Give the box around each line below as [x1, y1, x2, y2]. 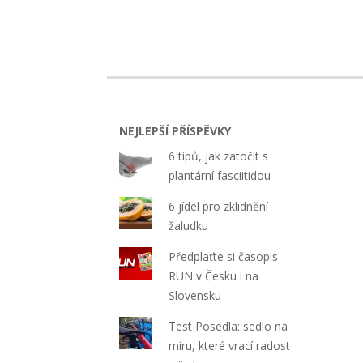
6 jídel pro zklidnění [169, 199, 269, 214]
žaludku [169, 218, 209, 233]
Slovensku [169, 288, 222, 303]
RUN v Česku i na [169, 268, 259, 284]
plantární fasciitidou [169, 168, 271, 183]
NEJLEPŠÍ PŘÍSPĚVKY [119, 123, 231, 139]
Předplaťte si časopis [169, 249, 279, 264]
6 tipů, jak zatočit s [169, 148, 269, 164]
